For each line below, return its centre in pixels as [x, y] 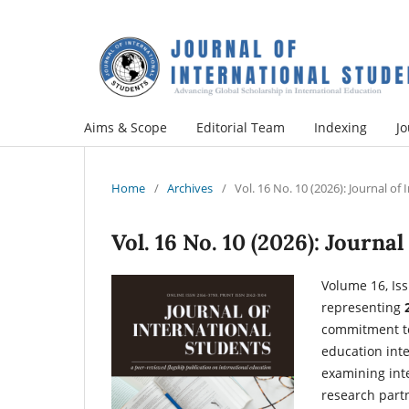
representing [363, 307]
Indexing [341, 127]
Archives [190, 188]
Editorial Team [241, 127]
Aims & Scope [126, 127]
